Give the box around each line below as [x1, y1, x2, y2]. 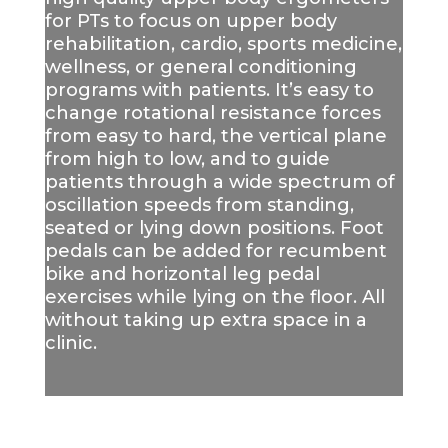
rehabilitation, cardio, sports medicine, [44, 32, 402, 55]
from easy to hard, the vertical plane [44, 124, 387, 147]
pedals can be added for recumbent [44, 239, 387, 262]
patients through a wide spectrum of [44, 170, 395, 193]
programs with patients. [44, 78, 275, 101]
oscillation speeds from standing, [44, 193, 354, 216]
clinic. [44, 331, 97, 354]
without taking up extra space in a [44, 308, 367, 331]
